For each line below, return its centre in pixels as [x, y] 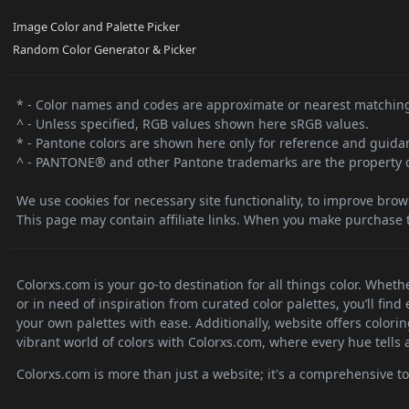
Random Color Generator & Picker [105, 50]
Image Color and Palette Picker [96, 27]
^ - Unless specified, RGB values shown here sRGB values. [192, 123]
